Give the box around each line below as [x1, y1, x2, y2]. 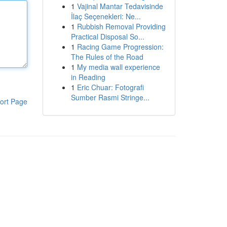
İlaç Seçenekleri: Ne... [70, 11, 141, 21]
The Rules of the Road [70, 52, 143, 62]
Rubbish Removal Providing [77, 21, 166, 31]
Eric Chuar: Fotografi [77, 82, 144, 92]
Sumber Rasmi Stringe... [70, 92, 149, 102]
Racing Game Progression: [77, 42, 164, 52]
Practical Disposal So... [70, 31, 144, 42]
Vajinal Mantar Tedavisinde [77, 1, 163, 11]
